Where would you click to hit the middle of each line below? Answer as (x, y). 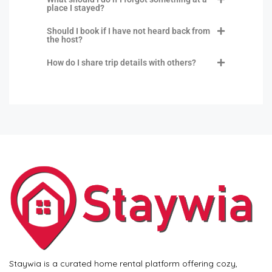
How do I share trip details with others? (121, 63)
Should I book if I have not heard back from (128, 31)
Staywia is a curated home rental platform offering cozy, (123, 263)
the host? (65, 40)
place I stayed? (76, 8)
